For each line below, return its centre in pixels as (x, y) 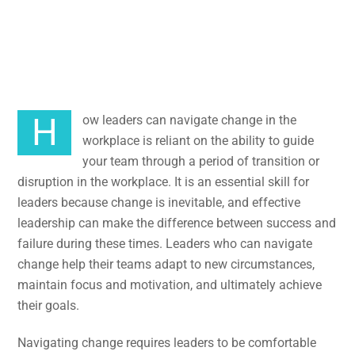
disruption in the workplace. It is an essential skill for (164, 182)
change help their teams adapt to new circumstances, (166, 265)
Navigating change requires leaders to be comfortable (167, 342)
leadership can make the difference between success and (177, 223)
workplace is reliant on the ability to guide (198, 141)
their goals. (50, 306)
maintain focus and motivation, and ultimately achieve (170, 285)
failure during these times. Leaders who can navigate (165, 244)
